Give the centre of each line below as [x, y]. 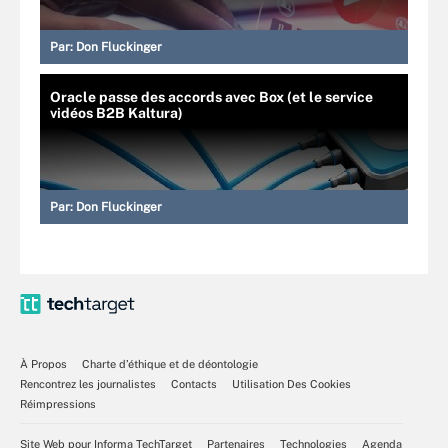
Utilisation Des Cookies [291, 384]
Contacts [194, 384]
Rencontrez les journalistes [88, 384]
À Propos [43, 364]
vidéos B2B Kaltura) [116, 113]
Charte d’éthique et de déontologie [170, 364]
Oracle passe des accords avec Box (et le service [211, 97]
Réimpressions [58, 404]
